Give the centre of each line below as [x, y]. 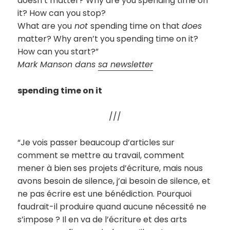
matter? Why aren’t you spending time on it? [108, 39]
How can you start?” [58, 52]
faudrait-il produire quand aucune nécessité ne [112, 206]
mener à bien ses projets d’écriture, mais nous [110, 168]
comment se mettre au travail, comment [101, 155]
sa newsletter [126, 65]
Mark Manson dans [58, 65]
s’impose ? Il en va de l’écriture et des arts [102, 219]
